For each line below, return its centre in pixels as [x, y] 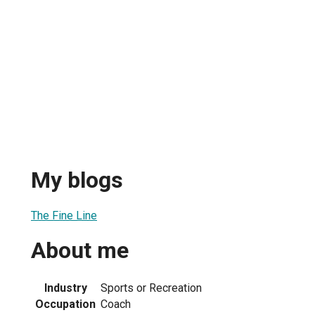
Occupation [65, 304]
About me [80, 251]
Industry [65, 288]
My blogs [77, 180]
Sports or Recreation [151, 288]
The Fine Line [64, 215]
